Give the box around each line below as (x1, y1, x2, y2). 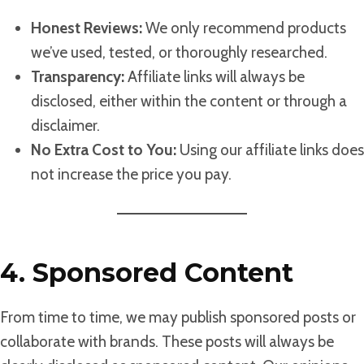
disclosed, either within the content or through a (31, 92, 347, 110)
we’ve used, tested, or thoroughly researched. (31, 43, 327, 62)
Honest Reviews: (31, 19, 142, 37)
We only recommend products (142, 19, 346, 37)
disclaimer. (31, 116, 100, 135)
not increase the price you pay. (31, 165, 232, 184)
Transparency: (31, 67, 124, 86)
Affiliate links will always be (124, 67, 305, 86)
